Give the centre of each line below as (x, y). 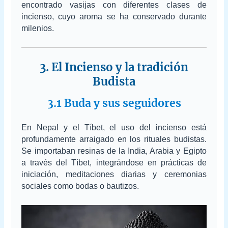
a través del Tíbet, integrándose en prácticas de (114, 163)
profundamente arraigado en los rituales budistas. (114, 139)
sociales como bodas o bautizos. (80, 186)
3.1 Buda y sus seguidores (114, 103)
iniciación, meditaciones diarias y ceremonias (114, 175)
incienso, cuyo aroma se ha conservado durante (114, 16)
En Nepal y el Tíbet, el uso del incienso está (114, 128)
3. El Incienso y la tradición (114, 67)
